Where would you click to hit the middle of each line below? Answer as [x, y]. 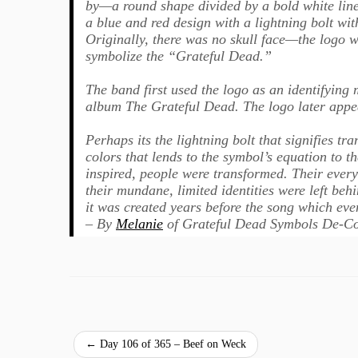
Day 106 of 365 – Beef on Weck [171, 344]
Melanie [139, 223]
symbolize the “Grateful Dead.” [179, 56]
